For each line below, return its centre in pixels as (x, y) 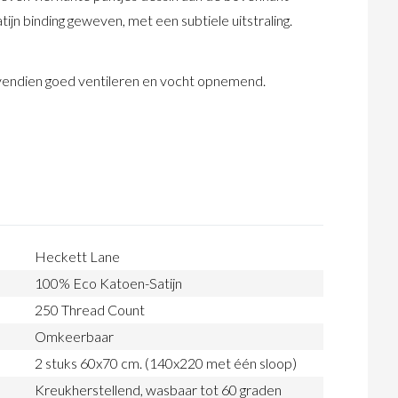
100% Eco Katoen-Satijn (108, 283)
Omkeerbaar (74, 337)
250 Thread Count (90, 310)
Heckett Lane (77, 257)
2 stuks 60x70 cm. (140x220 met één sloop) (166, 363)
